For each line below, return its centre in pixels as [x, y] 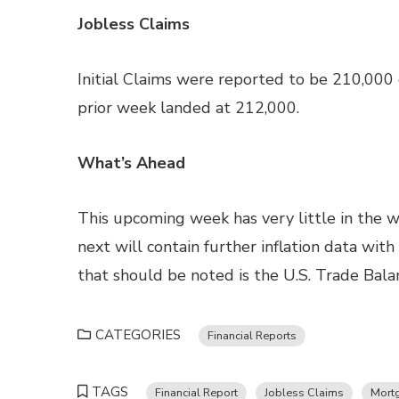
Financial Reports [252, 335]
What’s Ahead [131, 163]
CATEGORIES [138, 335]
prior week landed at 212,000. [188, 108]
